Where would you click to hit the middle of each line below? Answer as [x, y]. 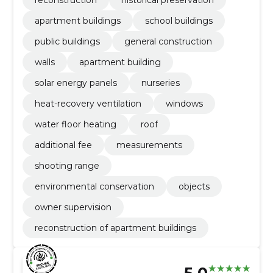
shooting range [67, 165]
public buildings [67, 41]
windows [184, 103]
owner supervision [73, 207]
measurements [149, 145]
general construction [168, 41]
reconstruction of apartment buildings [115, 228]
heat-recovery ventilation [88, 103]
